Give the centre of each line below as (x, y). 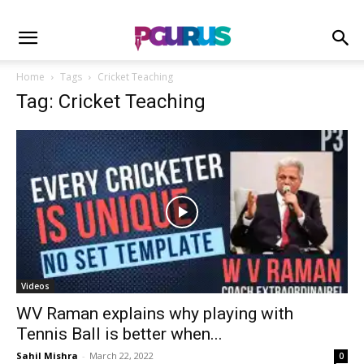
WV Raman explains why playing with (155, 314)
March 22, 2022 (121, 356)
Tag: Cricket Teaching (111, 102)
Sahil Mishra (47, 356)
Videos (35, 286)
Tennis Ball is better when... (119, 334)
